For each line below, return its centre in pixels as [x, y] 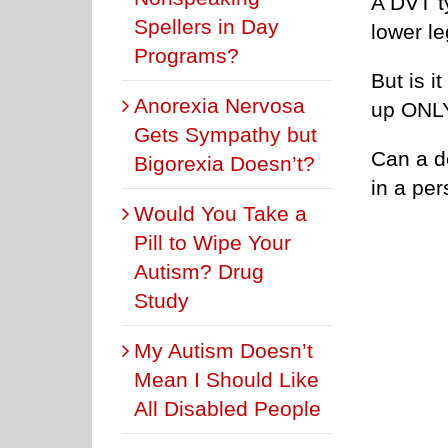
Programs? [186, 55]
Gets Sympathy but [225, 134]
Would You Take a [220, 213]
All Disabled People [227, 408]
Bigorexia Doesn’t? [224, 163]
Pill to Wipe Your [212, 242]
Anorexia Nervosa [219, 105]
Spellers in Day [206, 26]
